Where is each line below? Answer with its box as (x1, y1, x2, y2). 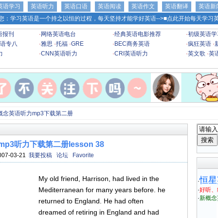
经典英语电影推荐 (114, 31, 161, 37)
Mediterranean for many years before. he (38, 186, 165, 194)
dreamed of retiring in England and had (38, 208, 159, 216)
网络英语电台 (41, 31, 76, 37)
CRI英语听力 (114, 50, 148, 57)
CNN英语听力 (41, 50, 77, 57)
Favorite (72, 152, 94, 159)
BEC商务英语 (114, 40, 150, 47)
